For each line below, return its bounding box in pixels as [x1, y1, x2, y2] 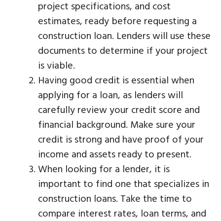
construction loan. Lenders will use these [38, 28, 211, 42]
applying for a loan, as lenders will [38, 87, 183, 102]
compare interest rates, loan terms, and [38, 205, 206, 220]
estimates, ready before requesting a [38, 13, 197, 28]
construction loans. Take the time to [38, 190, 192, 205]
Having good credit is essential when [38, 72, 194, 87]
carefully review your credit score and [38, 102, 200, 116]
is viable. [38, 57, 75, 72]
